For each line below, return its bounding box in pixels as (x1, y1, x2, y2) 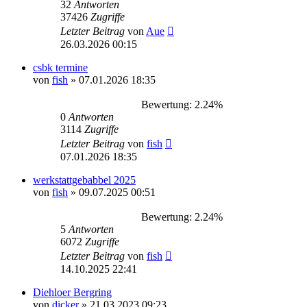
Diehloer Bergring (33, 286, 112, 298)
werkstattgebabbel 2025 (33, 173, 136, 186)
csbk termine (33, 61, 88, 73)
